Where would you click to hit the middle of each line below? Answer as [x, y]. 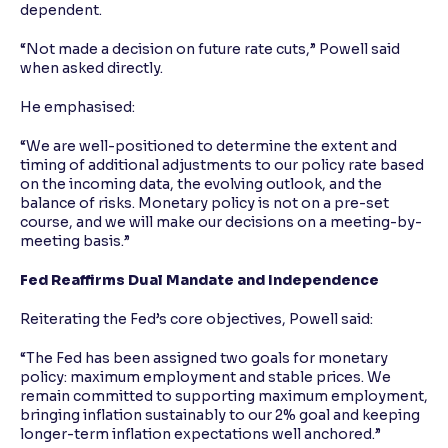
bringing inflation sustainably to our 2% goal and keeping [220, 415]
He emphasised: [77, 107]
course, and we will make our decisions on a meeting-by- [221, 222]
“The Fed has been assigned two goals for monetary [204, 358]
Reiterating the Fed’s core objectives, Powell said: [196, 319]
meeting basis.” [75, 241]
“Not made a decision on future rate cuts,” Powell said [210, 49]
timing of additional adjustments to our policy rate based [222, 165]
